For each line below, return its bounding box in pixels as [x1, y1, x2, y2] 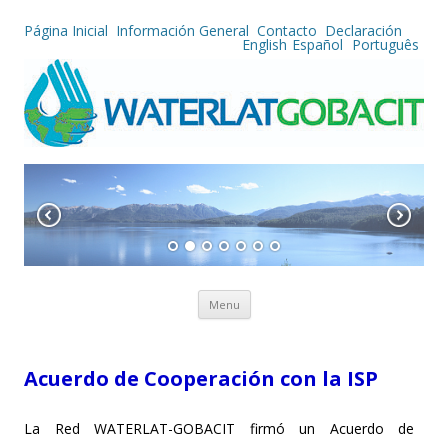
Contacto [257, 21, 317, 40]
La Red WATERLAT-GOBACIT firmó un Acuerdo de [24, 419, 414, 438]
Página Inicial [24, 21, 108, 40]
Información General [116, 21, 249, 40]
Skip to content [250, 287, 349, 306]
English [242, 35, 287, 54]
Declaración [325, 21, 402, 40]
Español [292, 35, 343, 54]
